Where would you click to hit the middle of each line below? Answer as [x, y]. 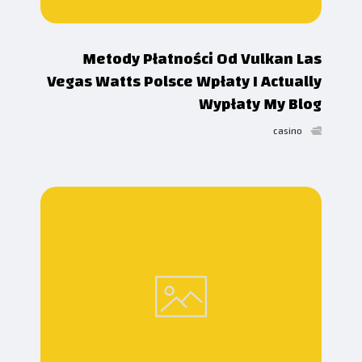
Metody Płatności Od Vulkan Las [202, 59]
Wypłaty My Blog [260, 104]
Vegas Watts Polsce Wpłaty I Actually [184, 82]
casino [288, 131]
